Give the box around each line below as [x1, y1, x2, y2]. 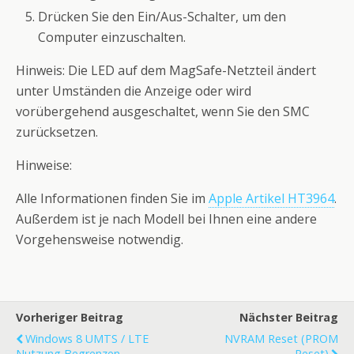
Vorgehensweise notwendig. [16, 231, 183, 249]
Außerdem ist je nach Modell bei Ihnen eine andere [16, 210, 317, 228]
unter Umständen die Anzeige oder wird [16, 82, 251, 100]
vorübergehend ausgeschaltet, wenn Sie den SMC [16, 103, 310, 121]
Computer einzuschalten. [38, 28, 186, 47]
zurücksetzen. [16, 123, 98, 141]
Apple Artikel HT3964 [209, 190, 334, 208]
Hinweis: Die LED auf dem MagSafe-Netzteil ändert [16, 62, 316, 80]
